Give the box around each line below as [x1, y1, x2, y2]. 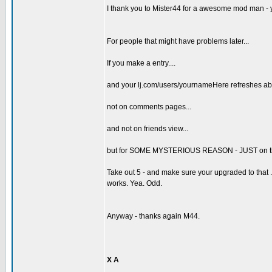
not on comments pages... [107, 103, 191, 111]
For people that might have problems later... [107, 37, 249, 46]
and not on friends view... [107, 124, 188, 133]
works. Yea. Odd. [107, 179, 162, 188]
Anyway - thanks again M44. [107, 212, 200, 220]
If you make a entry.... [107, 59, 175, 67]
